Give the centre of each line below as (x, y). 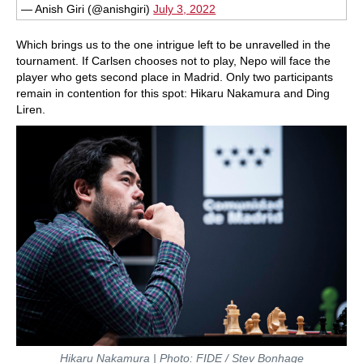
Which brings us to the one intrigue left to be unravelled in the (173, 45)
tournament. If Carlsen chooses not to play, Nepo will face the (173, 61)
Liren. (31, 110)
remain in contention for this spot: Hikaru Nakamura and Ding (173, 94)
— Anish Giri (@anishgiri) (88, 9)
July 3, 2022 (185, 9)
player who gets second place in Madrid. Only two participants (175, 77)
